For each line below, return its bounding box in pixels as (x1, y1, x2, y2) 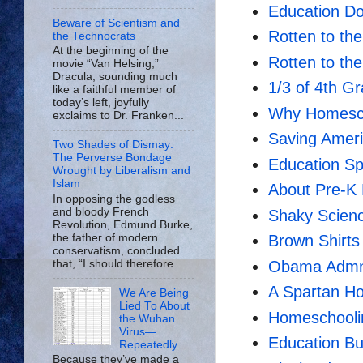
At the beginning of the (53, 45, 169, 58)
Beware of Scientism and (53, 16, 180, 29)
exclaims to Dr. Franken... (53, 109, 184, 122)
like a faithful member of (53, 83, 176, 96)
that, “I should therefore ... (53, 257, 186, 270)
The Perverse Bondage (53, 152, 172, 164)
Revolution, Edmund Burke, (53, 218, 193, 231)
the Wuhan (119, 312, 176, 325)
